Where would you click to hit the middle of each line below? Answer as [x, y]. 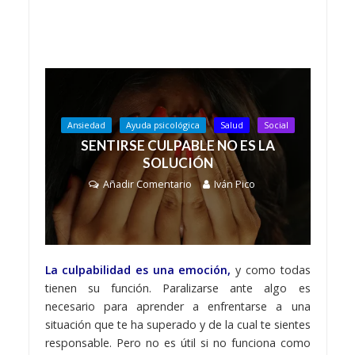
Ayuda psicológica [162, 125]
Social [276, 125]
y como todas [271, 270]
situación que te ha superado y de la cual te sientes [177, 325]
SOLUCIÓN [177, 162]
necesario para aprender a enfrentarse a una [177, 307]
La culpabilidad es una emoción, [138, 270]
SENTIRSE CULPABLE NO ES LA [177, 145]
